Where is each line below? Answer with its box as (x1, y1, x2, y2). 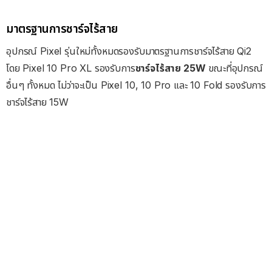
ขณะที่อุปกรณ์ (205, 62, 263, 75)
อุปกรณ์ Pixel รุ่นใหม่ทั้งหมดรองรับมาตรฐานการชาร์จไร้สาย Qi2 (6, 45, 251, 58)
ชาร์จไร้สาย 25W (135, 62, 206, 75)
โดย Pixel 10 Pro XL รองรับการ (6, 62, 135, 75)
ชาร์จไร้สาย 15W (6, 96, 69, 109)
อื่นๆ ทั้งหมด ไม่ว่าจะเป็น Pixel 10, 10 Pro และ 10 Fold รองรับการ (6, 79, 266, 92)
